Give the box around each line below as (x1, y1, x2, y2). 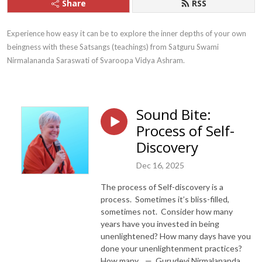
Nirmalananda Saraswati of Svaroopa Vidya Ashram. (7, 56, 185, 65)
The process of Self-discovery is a (101, 181, 223, 192)
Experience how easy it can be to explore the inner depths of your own (7, 29, 246, 38)
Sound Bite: (136, 105, 211, 124)
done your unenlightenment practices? (101, 243, 242, 253)
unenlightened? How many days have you (101, 230, 251, 241)
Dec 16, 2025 (136, 160, 184, 170)
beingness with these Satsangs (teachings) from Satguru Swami (7, 42, 219, 51)
